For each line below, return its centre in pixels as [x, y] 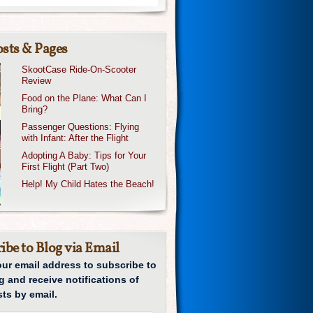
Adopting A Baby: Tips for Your [84, 155]
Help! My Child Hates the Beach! [88, 184]
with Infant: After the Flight [75, 138]
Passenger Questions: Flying [81, 127]
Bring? [35, 109]
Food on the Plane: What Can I [85, 98]
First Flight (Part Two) [66, 167]
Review [37, 81]
